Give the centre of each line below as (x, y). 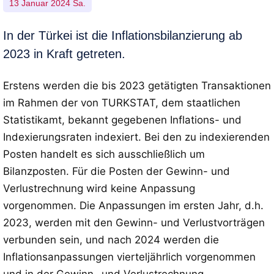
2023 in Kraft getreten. (64, 54)
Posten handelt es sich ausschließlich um (104, 154)
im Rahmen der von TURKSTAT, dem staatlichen (122, 103)
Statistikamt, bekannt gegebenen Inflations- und (122, 120)
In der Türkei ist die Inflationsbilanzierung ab (123, 35)
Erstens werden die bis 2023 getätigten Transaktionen (137, 86)
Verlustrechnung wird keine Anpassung (99, 188)
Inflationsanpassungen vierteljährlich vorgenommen (129, 257)
